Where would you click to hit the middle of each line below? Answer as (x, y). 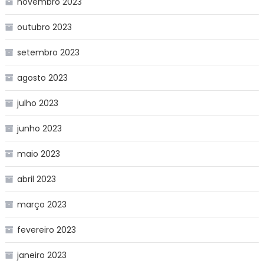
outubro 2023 (44, 27)
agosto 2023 (42, 77)
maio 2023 (38, 154)
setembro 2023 (48, 52)
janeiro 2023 (42, 255)
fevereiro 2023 (46, 230)
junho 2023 (39, 128)
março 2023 (42, 204)
